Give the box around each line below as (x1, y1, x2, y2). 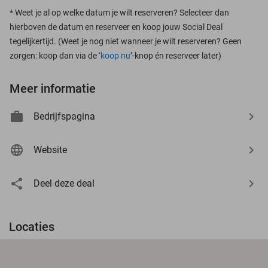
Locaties (9, 219, 54, 234)
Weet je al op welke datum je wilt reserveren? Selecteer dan (15, 7, 229, 17)
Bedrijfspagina (33, 110, 95, 122)
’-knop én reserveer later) (130, 50, 221, 60)
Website (33, 144, 67, 156)
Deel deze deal (33, 177, 95, 189)
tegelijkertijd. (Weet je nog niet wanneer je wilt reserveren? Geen (10, 36, 242, 46)
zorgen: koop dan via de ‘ (10, 50, 100, 60)
